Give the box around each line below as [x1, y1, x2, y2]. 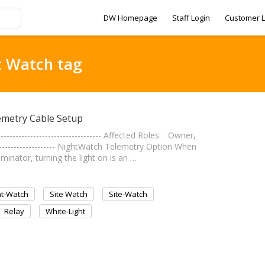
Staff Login [172, 12, 210, 23]
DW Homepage [104, 12, 157, 23]
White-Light [46, 206, 85, 216]
